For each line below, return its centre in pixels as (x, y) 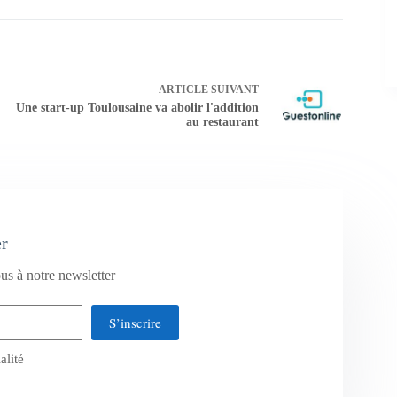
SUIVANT (233, 89)
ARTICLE (183, 89)
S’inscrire (135, 323)
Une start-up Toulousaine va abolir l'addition (137, 107)
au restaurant (222, 121)
